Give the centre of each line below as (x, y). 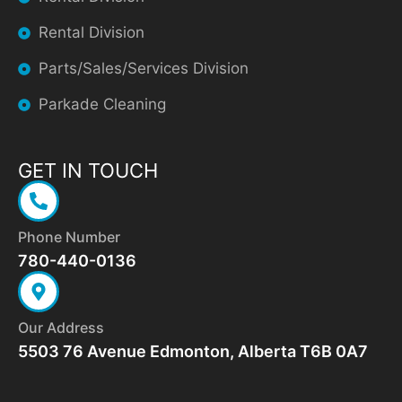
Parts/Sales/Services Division (143, 69)
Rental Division (91, 33)
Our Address (61, 328)
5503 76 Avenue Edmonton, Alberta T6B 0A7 (193, 352)
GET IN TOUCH (88, 171)
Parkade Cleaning (102, 105)
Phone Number (69, 237)
